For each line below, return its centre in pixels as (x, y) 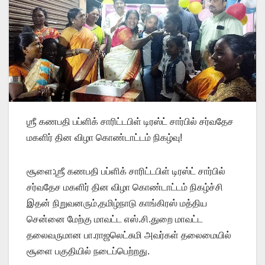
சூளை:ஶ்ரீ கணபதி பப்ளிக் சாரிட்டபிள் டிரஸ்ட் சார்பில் (126, 172)
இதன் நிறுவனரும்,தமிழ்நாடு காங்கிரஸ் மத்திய (117, 203)
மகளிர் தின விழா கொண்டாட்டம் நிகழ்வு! (104, 138)
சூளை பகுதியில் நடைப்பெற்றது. (88, 251)
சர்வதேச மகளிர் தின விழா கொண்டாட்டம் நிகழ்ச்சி (125, 188)
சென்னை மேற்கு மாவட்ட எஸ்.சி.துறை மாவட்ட (115, 219)
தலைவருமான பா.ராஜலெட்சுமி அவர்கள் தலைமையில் (129, 235)
